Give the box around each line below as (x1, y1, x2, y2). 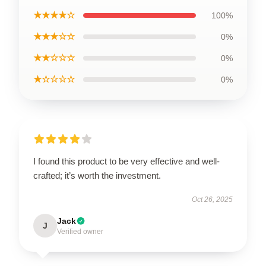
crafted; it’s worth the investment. (33, 170, 161, 180)
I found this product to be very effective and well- (33, 156, 220, 166)
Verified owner (57, 227, 103, 236)
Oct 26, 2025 (192, 195, 233, 204)
